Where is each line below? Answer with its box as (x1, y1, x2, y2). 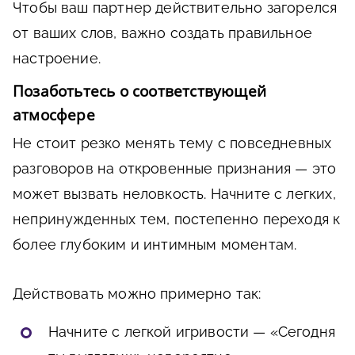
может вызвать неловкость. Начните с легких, (13, 185, 336, 202)
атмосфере (13, 104, 95, 125)
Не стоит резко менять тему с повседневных (13, 134, 332, 151)
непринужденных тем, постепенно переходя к (13, 210, 341, 227)
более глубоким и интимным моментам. (13, 235, 297, 253)
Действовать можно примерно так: (13, 284, 261, 302)
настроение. (13, 49, 101, 67)
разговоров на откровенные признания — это (13, 159, 337, 177)
